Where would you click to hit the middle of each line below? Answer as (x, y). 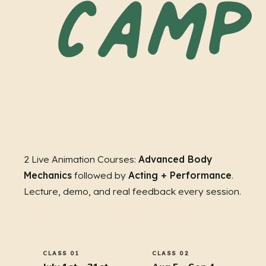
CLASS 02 (171, 253)
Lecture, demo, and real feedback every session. (132, 191)
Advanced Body (175, 159)
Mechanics (48, 175)
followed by (100, 175)
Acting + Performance (180, 175)
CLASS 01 (61, 253)
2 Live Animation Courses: (81, 159)
